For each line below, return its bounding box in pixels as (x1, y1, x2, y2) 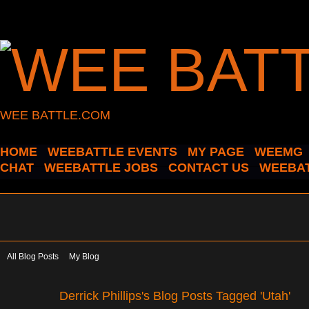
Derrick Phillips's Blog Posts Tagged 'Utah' (59, 288, 290, 303)
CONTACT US (168, 161, 249, 175)
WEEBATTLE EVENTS (48, 145, 177, 159)
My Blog (69, 252, 99, 261)
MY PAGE (188, 145, 244, 159)
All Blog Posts (7, 252, 59, 261)
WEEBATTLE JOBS (44, 161, 158, 175)
